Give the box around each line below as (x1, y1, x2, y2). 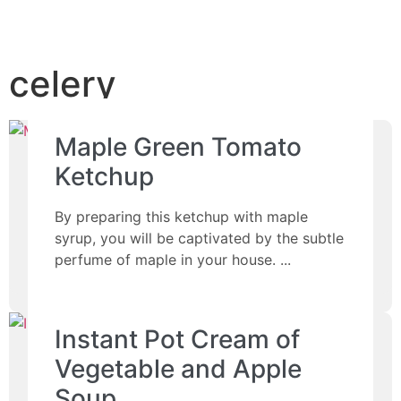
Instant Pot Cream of (55, 324, 301, 355)
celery (9, 62, 116, 106)
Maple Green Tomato (55, 132, 303, 162)
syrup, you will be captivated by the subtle (55, 229, 345, 247)
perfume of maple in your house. (55, 251, 277, 269)
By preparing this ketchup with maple (55, 208, 309, 226)
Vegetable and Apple (55, 354, 303, 385)
